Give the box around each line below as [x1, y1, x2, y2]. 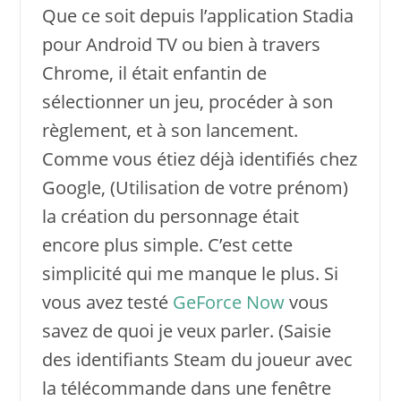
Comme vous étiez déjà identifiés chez [41, 146, 357, 171]
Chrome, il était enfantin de [41, 60, 267, 85]
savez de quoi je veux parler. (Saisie [41, 318, 331, 343]
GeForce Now [172, 289, 285, 314]
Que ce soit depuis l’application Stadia [41, 3, 354, 28]
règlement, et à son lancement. [41, 117, 298, 142]
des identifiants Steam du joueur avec [41, 346, 353, 371]
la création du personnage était [41, 203, 299, 228]
